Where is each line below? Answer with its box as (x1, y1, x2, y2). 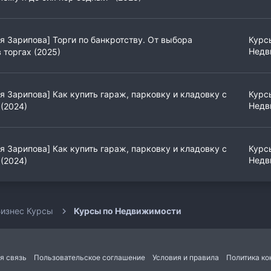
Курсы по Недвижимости (73, 206, 181, 217)
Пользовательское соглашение (33, 253, 145, 263)
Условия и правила (152, 253, 219, 263)
